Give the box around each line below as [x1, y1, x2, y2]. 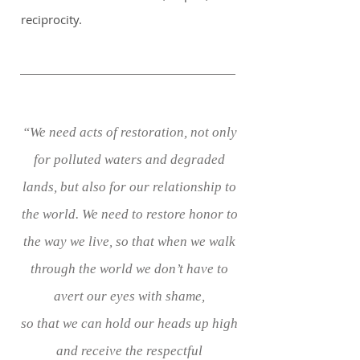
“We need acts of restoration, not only [22, 125, 237, 140]
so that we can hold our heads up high [21, 316, 238, 331]
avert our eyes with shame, [54, 288, 205, 304]
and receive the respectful [56, 343, 202, 358]
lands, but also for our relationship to [22, 179, 236, 194]
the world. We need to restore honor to [21, 207, 238, 222]
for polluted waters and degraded [34, 152, 225, 167]
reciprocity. [21, 11, 85, 27]
